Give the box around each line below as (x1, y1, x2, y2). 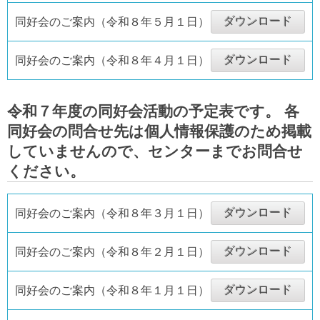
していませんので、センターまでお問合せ (7, 143, 303, 159)
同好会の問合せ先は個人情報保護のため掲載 (7, 123, 311, 139)
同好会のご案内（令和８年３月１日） (15, 207, 209, 219)
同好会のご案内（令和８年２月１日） (15, 246, 209, 258)
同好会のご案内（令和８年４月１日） (15, 54, 209, 66)
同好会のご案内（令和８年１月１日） (15, 284, 209, 296)
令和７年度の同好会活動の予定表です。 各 (7, 103, 299, 119)
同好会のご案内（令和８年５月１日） (15, 16, 209, 28)
